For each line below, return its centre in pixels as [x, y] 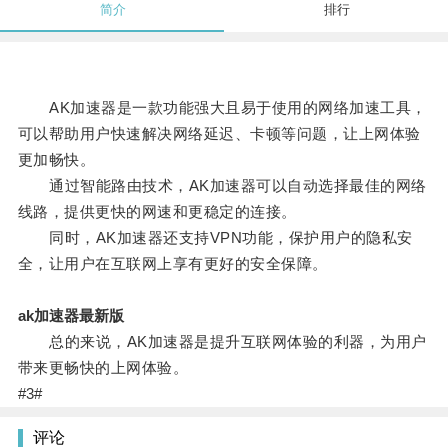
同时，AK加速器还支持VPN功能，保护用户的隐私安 [215, 238]
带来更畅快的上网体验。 [103, 368]
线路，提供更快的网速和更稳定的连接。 [157, 212]
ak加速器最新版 [70, 316]
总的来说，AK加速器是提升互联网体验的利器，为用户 [222, 342]
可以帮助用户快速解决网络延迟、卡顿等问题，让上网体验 [219, 134]
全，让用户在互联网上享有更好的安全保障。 [172, 264]
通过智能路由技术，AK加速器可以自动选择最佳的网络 [222, 186]
